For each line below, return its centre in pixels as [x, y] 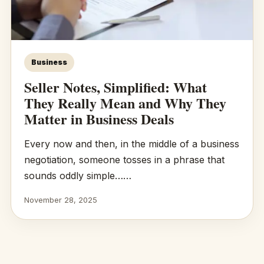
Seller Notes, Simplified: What [115, 87]
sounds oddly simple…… [77, 175]
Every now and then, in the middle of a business [131, 143]
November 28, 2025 [60, 199]
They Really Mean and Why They [125, 103]
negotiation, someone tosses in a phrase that [124, 159]
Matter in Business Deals [99, 118]
